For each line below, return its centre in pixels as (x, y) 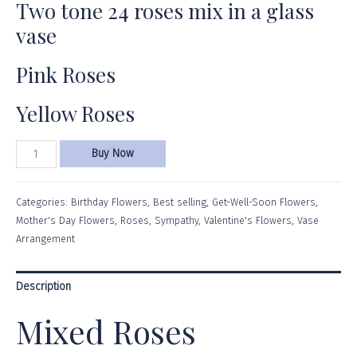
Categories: (43, 202)
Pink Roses (66, 74)
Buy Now (112, 154)
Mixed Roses (106, 331)
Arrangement (45, 238)
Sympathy (177, 220)
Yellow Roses (75, 114)
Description (43, 286)
